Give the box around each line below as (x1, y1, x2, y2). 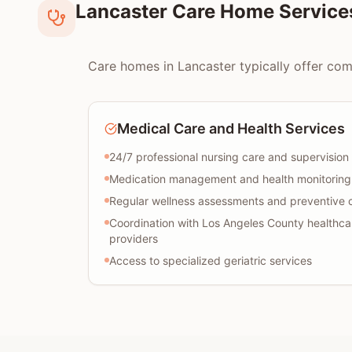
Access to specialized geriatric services (109, 254, 312, 267)
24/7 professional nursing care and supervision (109, 150, 349, 163)
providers (109, 232, 158, 245)
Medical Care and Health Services (117, 120, 345, 137)
